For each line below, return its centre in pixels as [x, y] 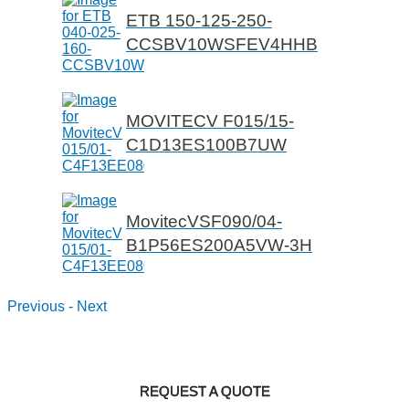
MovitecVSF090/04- [204, 222]
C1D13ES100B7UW [206, 145]
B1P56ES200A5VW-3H [219, 246]
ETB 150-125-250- [199, 21]
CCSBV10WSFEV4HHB [222, 45]
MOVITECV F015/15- [210, 121]
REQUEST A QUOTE [204, 392]
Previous [36, 307]
